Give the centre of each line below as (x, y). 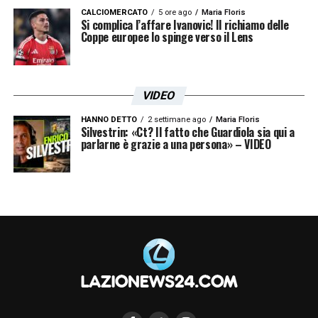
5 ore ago (175, 12)
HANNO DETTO (109, 119)
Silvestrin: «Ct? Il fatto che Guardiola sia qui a (187, 132)
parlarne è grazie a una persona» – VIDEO (176, 144)
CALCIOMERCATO (114, 12)
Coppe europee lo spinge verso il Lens (167, 37)
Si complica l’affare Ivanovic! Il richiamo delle (185, 24)
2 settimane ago (176, 119)
